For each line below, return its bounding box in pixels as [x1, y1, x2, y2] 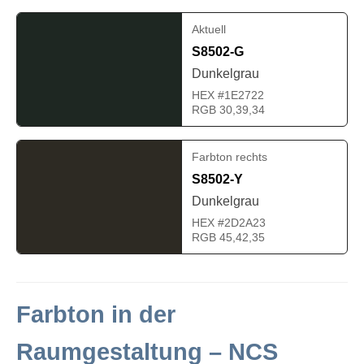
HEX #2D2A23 [192, 216, 266, 229]
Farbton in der [16, 301, 175, 327]
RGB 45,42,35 [192, 231, 265, 244]
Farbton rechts [192, 150, 267, 163]
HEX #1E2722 [192, 89, 264, 102]
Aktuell [192, 23, 226, 36]
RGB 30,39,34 [192, 103, 265, 116]
